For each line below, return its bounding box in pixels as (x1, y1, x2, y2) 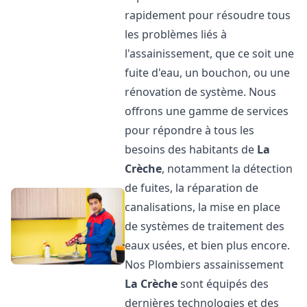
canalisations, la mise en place (125, 199, 281, 214)
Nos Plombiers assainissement (125, 257, 284, 272)
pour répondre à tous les (125, 123, 255, 138)
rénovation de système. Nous (125, 84, 277, 99)
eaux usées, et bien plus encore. (125, 238, 291, 253)
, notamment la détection (162, 161, 293, 176)
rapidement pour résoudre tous (125, 8, 291, 23)
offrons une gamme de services (125, 103, 289, 119)
